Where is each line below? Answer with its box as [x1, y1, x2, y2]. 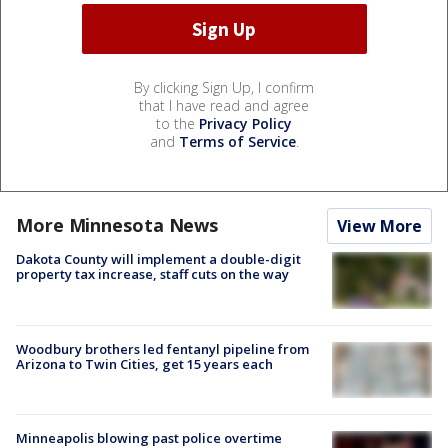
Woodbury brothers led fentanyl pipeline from [16, 339, 309, 358]
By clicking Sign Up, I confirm [134, 78, 314, 98]
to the [156, 114, 199, 134]
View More [337, 215, 422, 238]
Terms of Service [178, 132, 296, 152]
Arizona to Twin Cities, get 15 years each [16, 354, 273, 373]
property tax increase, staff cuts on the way [16, 265, 289, 284]
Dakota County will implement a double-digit [16, 250, 301, 269]
